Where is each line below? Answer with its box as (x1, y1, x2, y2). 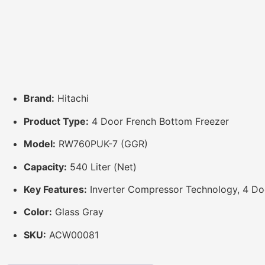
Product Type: (24, 115, 89, 127)
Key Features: (24, 183, 87, 195)
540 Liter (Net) (67, 160, 137, 173)
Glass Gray (52, 206, 104, 218)
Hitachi (54, 92, 89, 105)
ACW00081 (46, 228, 99, 241)
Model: (24, 138, 56, 150)
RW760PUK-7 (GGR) (56, 138, 148, 150)
